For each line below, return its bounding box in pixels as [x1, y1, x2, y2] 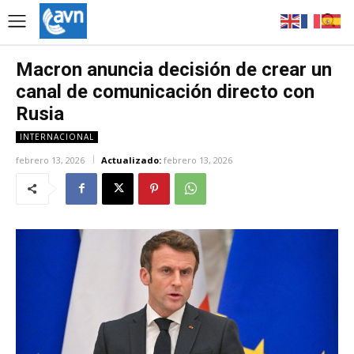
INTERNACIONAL [20, 130, 94, 142]
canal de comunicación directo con [16, 80, 314, 103]
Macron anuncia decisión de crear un [16, 58, 332, 81]
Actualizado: [101, 153, 161, 166]
